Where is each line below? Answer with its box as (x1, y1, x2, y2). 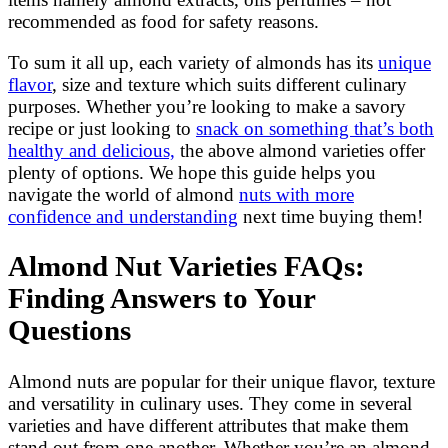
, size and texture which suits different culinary (52, 73, 407, 95)
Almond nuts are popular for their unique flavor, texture (8, 371, 435, 393)
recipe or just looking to (8, 117, 196, 139)
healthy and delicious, (8, 139, 175, 161)
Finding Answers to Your (8, 283, 315, 315)
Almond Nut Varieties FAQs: (8, 251, 365, 283)
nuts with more (239, 183, 354, 205)
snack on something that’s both (196, 117, 434, 139)
